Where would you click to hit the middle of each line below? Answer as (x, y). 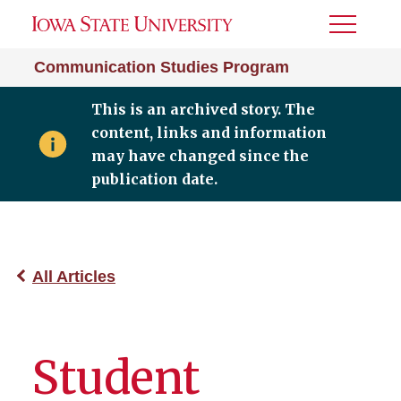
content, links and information (209, 132)
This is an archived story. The (203, 109)
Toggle (354, 30)
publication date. (154, 179)
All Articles (74, 277)
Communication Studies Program (162, 67)
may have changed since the (200, 156)
